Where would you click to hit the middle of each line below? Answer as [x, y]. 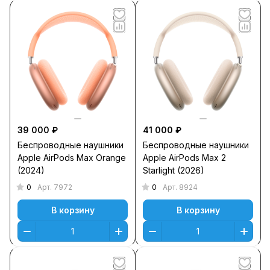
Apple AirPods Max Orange [72, 158]
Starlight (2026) [174, 170]
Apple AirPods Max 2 [184, 158]
